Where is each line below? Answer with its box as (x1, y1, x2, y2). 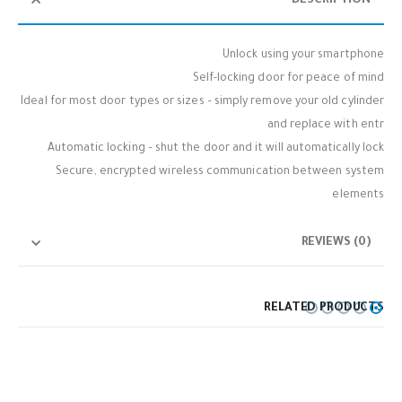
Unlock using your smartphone (223, 48, 384, 62)
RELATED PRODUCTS (264, 301, 384, 316)
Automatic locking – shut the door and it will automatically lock (47, 142, 384, 155)
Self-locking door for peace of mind (192, 72, 384, 85)
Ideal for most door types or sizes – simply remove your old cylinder (21, 95, 384, 109)
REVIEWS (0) (301, 235, 371, 249)
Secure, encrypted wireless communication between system (56, 165, 384, 179)
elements (332, 188, 384, 202)
